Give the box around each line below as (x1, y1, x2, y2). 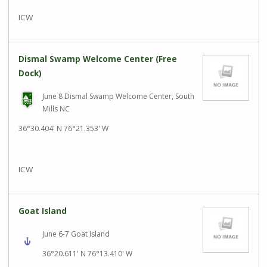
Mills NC (42, 104, 70, 114)
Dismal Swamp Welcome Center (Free (18, 54, 177, 65)
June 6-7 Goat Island (42, 229, 110, 239)
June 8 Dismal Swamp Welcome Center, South (42, 91, 194, 102)
